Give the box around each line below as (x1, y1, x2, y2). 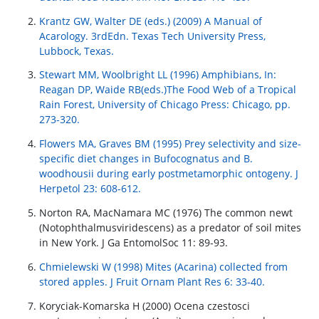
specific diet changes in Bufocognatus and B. (39, 152, 253, 166)
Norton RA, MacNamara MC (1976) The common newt (39, 205, 293, 219)
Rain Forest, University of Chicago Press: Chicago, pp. (39, 98, 291, 112)
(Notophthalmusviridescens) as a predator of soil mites (39, 220, 301, 234)
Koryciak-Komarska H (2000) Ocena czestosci (39, 298, 250, 313)
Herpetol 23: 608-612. (39, 182, 141, 196)
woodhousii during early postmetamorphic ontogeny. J (39, 167, 298, 181)
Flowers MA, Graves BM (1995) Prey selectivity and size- (39, 137, 301, 151)
